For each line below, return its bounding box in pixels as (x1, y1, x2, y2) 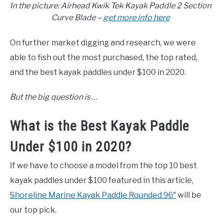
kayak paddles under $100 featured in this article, (10, 176, 193, 185)
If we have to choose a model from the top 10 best (10, 161, 197, 171)
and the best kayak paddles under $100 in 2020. (10, 67, 186, 77)
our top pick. (10, 205, 57, 215)
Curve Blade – (51, 12, 103, 22)
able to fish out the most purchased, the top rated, (10, 52, 197, 62)
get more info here (103, 12, 170, 22)
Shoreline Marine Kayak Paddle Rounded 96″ (10, 190, 176, 200)
